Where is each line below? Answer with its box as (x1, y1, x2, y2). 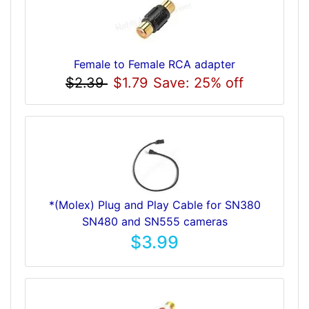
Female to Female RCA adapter (74, 57, 235, 71)
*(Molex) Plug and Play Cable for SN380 (48, 197, 261, 212)
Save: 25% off (153, 74, 243, 91)
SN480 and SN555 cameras (81, 214, 228, 228)
